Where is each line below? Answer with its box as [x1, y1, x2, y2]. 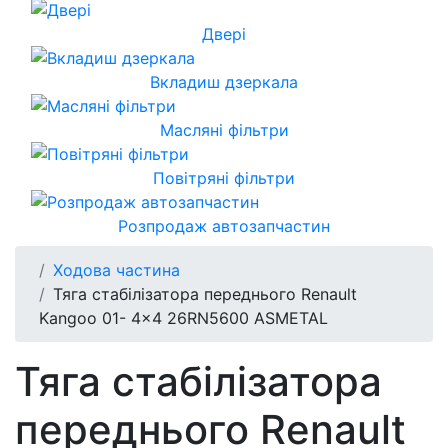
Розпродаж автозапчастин [118, 215, 330, 236]
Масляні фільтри [159, 119, 289, 140]
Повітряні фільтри [153, 167, 295, 188]
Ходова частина [53, 259, 180, 280]
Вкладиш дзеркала [150, 71, 298, 92]
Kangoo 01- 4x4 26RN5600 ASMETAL [39, 307, 328, 328]
